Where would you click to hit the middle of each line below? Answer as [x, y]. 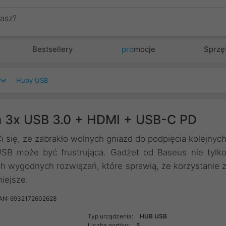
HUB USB [154, 216]
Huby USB [32, 80]
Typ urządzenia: [111, 216]
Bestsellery [53, 49]
